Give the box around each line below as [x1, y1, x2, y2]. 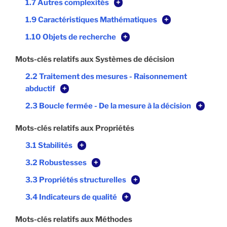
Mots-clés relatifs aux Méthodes [15, 215, 132, 224]
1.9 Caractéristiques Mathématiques [25, 15, 157, 25]
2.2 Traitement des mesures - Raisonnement [25, 72, 187, 82]
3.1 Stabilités [25, 141, 72, 150]
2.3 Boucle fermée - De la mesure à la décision [25, 101, 191, 111]
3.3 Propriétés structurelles [25, 175, 126, 185]
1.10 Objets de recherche [25, 32, 116, 42]
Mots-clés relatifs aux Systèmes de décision [15, 55, 174, 64]
